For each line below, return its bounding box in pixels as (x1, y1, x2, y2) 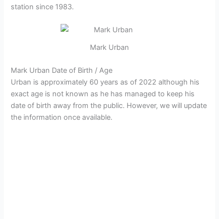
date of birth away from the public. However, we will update (11, 101, 207, 110)
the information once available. (11, 113, 113, 122)
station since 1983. (11, 2, 74, 11)
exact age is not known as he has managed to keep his (11, 89, 195, 99)
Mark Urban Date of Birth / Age (11, 66, 113, 75)
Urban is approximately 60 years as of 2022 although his (11, 78, 200, 87)
